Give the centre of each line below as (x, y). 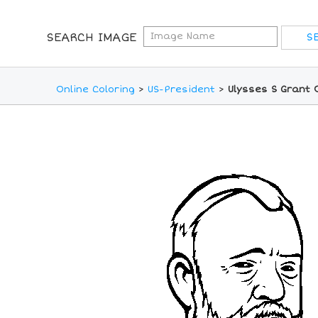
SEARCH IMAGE (91, 38)
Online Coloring (95, 90)
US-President (181, 90)
